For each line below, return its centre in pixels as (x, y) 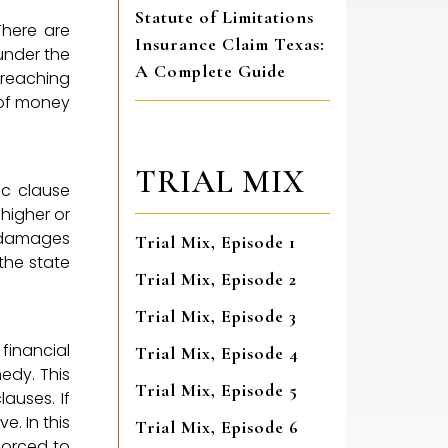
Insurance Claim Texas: (230, 44)
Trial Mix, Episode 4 (217, 353)
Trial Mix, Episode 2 (216, 279)
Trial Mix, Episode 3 (216, 316)
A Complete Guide (210, 71)
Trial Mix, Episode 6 (217, 427)
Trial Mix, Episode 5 (216, 390)
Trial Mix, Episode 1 (215, 242)
